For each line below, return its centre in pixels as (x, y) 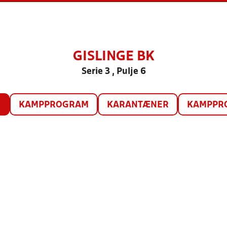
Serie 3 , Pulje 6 (113, 72)
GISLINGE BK (113, 57)
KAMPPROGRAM (53, 105)
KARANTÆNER (138, 105)
